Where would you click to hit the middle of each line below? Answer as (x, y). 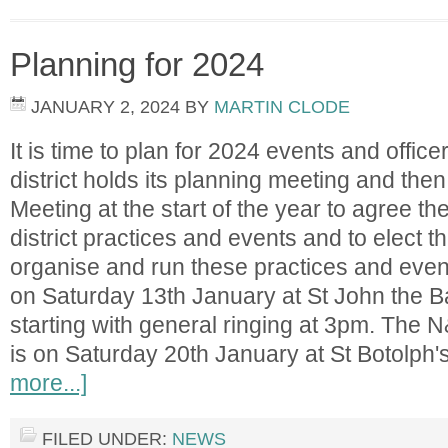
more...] (48, 383)
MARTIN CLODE (282, 107)
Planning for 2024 (137, 64)
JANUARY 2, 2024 (105, 107)
